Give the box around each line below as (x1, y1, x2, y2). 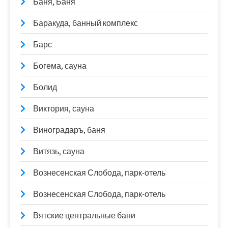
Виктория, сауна (33, 103, 94, 114)
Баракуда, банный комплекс (33, 18, 138, 28)
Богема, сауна (33, 61, 87, 71)
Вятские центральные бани (33, 210, 135, 221)
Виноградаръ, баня (33, 125, 105, 135)
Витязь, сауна (33, 146, 84, 157)
